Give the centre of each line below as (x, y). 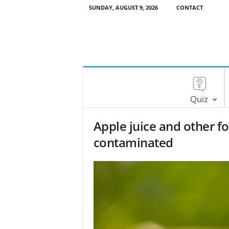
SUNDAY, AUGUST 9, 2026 (123, 7)
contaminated (133, 142)
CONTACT (189, 7)
